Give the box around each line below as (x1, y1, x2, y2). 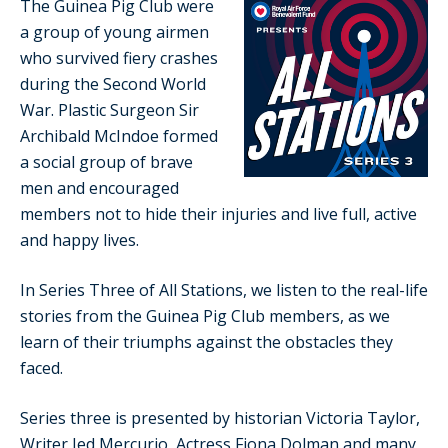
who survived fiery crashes (20, 46, 218, 69)
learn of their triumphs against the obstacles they (20, 330, 393, 353)
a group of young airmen (20, 20, 209, 43)
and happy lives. (20, 228, 143, 251)
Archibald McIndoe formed (20, 124, 218, 147)
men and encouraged (20, 176, 179, 199)
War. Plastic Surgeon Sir (20, 98, 199, 121)
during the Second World (20, 72, 206, 95)
